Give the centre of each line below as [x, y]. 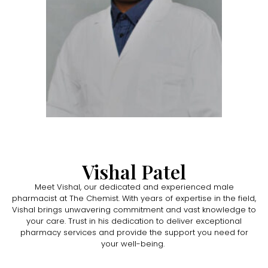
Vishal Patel [134, 172]
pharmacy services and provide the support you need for [134, 233]
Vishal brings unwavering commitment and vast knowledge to [134, 210]
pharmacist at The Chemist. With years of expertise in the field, [134, 199]
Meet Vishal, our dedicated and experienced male [134, 187]
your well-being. [133, 244]
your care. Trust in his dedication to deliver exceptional [134, 221]
